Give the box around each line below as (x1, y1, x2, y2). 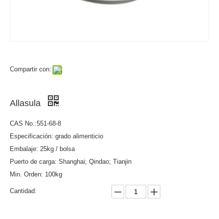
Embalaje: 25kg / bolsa (10, 145, 75, 153)
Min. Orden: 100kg (10, 171, 62, 178)
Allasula (10, 98, 43, 109)
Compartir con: (10, 66, 51, 73)
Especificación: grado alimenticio (10, 132, 103, 140)
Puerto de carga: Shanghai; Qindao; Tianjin (10, 158, 131, 166)
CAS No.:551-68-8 (10, 120, 61, 128)
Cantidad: (10, 187, 37, 195)
